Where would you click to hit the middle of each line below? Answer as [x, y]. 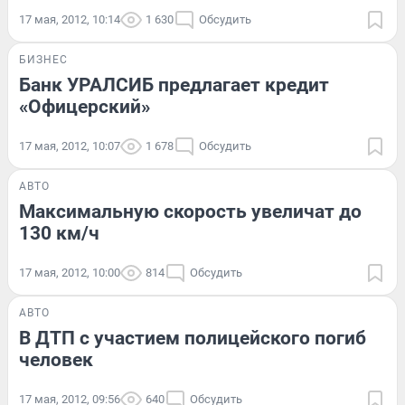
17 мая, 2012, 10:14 [70, 19]
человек [56, 359]
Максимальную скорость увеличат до [190, 211]
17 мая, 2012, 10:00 [70, 272]
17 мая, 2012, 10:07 [70, 146]
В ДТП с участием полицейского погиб [193, 338]
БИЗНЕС [43, 59]
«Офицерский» [85, 106]
